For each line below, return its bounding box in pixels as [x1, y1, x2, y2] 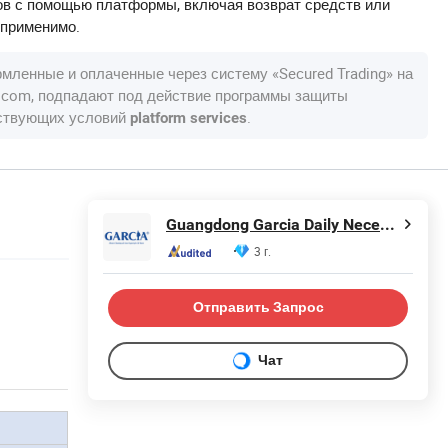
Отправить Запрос [192, 299, 324, 316]
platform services [130, 108, 247, 127]
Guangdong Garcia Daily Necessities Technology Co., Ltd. [380, 215, 395, 235]
